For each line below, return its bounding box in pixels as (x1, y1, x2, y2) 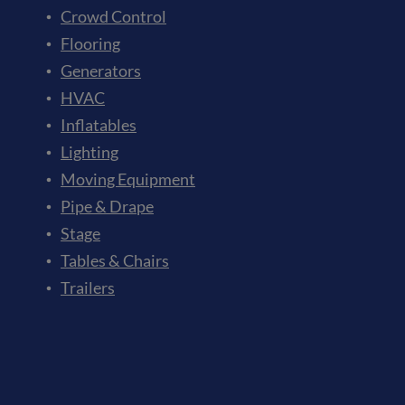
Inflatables (61, 115, 137, 136)
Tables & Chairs (61, 250, 169, 271)
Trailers (61, 278, 115, 298)
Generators (61, 61, 141, 81)
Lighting (61, 142, 118, 163)
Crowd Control (61, 6, 166, 27)
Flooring (61, 33, 120, 54)
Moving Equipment (61, 169, 195, 190)
